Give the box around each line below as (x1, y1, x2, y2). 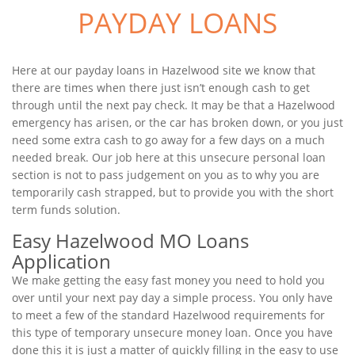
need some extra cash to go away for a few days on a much (12, 132, 325, 147)
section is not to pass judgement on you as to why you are (12, 167, 319, 182)
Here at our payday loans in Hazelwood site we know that (12, 63, 315, 78)
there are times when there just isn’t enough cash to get (12, 80, 310, 95)
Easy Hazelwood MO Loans (12, 227, 249, 254)
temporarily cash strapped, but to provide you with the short (12, 185, 334, 200)
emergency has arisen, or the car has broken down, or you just (12, 115, 343, 130)
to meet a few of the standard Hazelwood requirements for (12, 307, 325, 323)
